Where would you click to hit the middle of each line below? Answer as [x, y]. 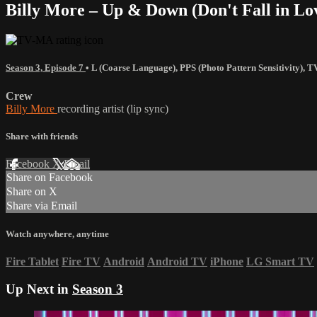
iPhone [227, 262]
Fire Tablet [32, 262]
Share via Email [42, 205]
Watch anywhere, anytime [57, 234]
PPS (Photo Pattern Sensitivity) [241, 68]
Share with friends [42, 136]
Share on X [32, 191]
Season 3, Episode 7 [46, 68]
